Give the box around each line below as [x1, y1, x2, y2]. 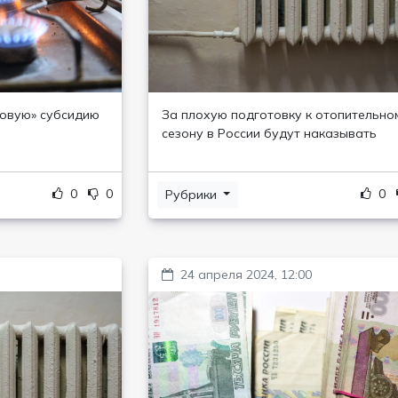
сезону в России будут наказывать [161, 125, 377, 141]
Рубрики [164, 187, 220, 203]
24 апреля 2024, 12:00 [179, 267, 312, 283]
